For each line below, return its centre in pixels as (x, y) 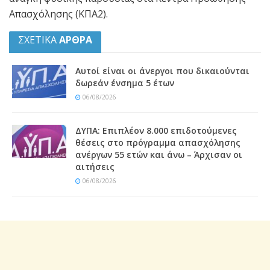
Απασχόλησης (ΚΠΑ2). (58, 14)
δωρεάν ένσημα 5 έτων (125, 83)
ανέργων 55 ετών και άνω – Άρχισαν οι (159, 154)
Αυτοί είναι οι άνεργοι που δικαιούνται (162, 71)
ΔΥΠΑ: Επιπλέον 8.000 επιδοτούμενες (156, 130)
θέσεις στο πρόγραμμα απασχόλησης (158, 142)
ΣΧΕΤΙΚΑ (37, 39)
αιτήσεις (95, 166)
